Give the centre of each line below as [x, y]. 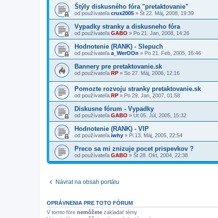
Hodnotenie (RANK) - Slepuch [119, 46]
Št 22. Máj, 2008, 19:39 [167, 13]
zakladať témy [120, 212]
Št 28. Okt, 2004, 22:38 [161, 155]
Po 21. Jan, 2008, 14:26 [161, 33]
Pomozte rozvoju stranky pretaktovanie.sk [138, 89]
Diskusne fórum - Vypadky [114, 109]
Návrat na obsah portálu [87, 182]
